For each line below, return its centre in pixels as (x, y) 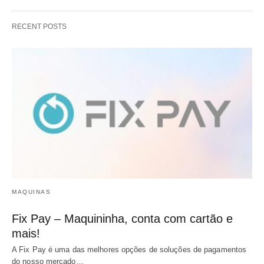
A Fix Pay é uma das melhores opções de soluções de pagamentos (129, 249)
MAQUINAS (31, 192)
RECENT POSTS (39, 27)
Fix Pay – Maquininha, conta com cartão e (122, 218)
